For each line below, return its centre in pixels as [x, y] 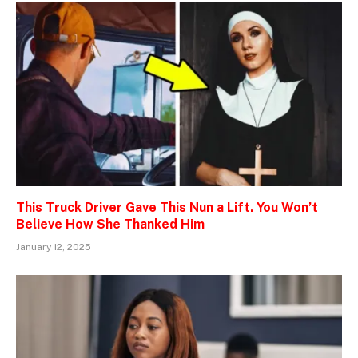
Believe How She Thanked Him [110, 224]
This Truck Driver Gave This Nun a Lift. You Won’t [167, 207]
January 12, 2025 [54, 247]
